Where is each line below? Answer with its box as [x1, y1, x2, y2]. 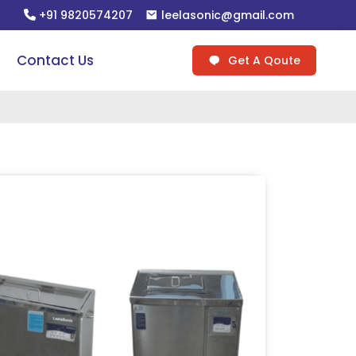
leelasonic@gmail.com [158, 7, 294, 23]
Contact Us [17, 50, 95, 70]
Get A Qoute [224, 52, 300, 68]
